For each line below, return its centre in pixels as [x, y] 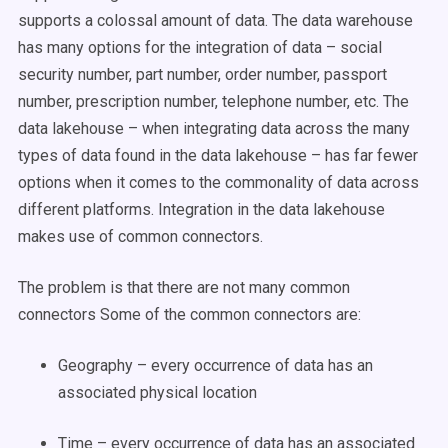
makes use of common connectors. [140, 236]
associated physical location [157, 392]
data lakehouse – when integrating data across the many [214, 128]
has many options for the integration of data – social [200, 47]
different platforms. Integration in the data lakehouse [201, 209]
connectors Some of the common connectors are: [189, 314]
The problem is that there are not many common [184, 287]
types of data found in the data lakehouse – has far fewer [218, 155]
